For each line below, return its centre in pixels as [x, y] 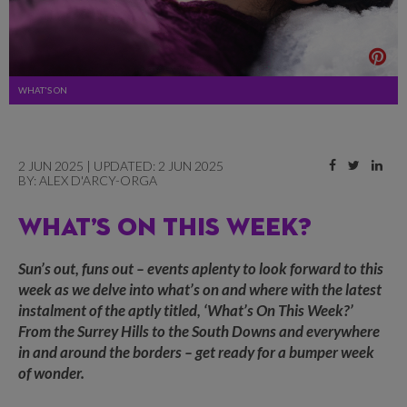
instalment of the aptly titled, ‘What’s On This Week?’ [187, 311]
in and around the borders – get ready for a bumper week [196, 352]
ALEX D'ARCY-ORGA [98, 181]
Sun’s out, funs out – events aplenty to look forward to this [201, 269]
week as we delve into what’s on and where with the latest [200, 290]
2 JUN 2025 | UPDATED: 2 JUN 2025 [121, 166]
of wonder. [53, 373]
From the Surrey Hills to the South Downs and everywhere [199, 332]
